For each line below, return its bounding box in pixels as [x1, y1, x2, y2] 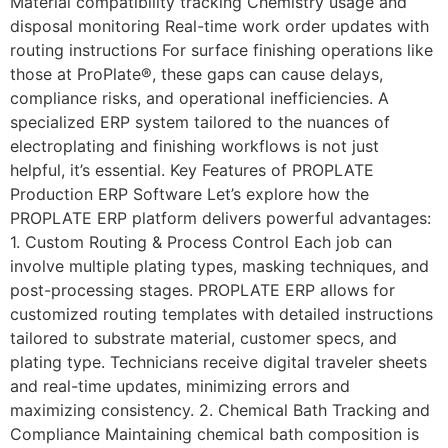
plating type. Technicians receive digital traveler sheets [10, 352, 427, 373]
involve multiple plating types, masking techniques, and [10, 256, 429, 277]
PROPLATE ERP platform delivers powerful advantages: [10, 208, 431, 229]
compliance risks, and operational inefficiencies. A [10, 88, 389, 109]
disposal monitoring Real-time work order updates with [10, 16, 429, 37]
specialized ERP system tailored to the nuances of [10, 112, 390, 133]
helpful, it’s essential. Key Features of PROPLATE [10, 160, 374, 181]
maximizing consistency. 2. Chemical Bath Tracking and [10, 400, 430, 421]
